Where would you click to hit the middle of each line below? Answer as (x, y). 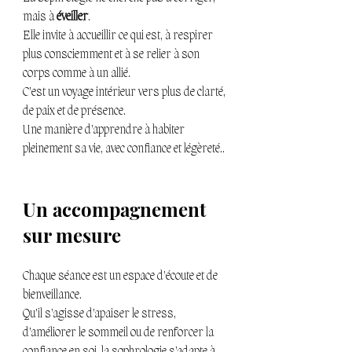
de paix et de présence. (74, 112)
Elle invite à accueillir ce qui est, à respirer (119, 37)
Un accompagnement (117, 209)
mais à (40, 18)
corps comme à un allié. (77, 74)
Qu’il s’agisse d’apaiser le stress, (101, 315)
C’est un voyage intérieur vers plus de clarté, (125, 93)
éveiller (72, 18)
